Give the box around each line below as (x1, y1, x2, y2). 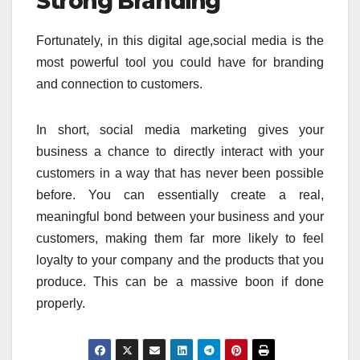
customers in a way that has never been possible (36, 166, 324, 180)
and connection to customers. (36, 76, 202, 91)
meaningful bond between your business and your (36, 209, 324, 223)
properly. (36, 296, 85, 310)
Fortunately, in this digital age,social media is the (36, 33, 324, 47)
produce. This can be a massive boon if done (36, 274, 324, 288)
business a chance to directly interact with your (36, 144, 324, 158)
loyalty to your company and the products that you (36, 252, 324, 267)
